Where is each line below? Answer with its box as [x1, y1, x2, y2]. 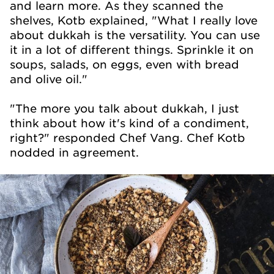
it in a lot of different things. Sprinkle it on [10, 43, 254, 56]
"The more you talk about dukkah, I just [10, 102, 239, 115]
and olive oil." [10, 72, 87, 86]
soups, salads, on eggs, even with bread [10, 57, 239, 71]
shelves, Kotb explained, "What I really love [10, 13, 257, 27]
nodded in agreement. [10, 146, 139, 159]
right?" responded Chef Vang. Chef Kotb [10, 131, 245, 144]
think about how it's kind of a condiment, [10, 116, 249, 130]
